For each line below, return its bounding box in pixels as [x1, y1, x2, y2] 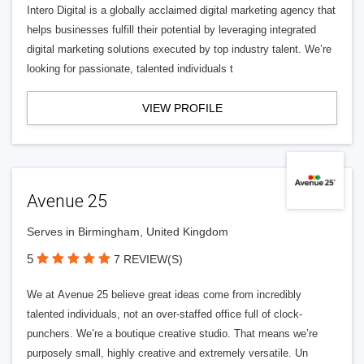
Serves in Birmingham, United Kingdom [27, 225, 228, 238]
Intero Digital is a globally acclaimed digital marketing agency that [27, 4, 336, 16]
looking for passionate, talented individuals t [27, 63, 233, 75]
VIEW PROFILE [141, 102, 223, 115]
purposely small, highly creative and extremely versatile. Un [27, 347, 308, 359]
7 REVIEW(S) [114, 253, 183, 266]
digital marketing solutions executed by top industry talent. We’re [27, 43, 331, 55]
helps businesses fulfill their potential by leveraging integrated [27, 24, 316, 36]
